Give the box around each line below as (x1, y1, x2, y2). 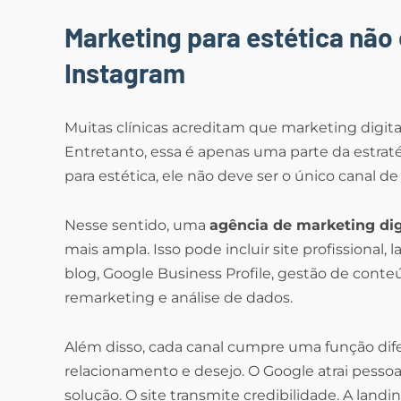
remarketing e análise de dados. (64, 289, 293, 307)
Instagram (64, 56, 185, 90)
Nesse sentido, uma (64, 217, 209, 235)
